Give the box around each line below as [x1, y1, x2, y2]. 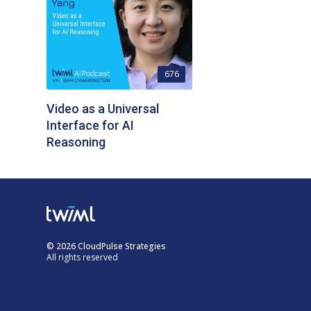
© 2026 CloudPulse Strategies [47, 240, 167, 253]
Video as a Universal [47, 101, 160, 116]
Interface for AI [47, 117, 135, 133]
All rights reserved [47, 251, 119, 264]
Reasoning [47, 134, 106, 149]
